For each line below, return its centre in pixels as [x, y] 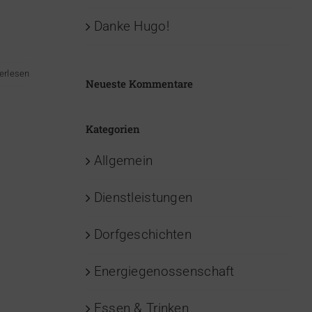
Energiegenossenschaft [164, 272]
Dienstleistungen [143, 198]
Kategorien [112, 129]
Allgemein [123, 161]
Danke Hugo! [131, 26]
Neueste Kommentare [139, 84]
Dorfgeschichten [142, 235]
